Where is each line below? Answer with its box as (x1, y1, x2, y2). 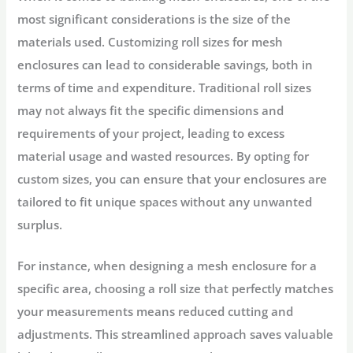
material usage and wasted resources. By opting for (17, 147, 310, 164)
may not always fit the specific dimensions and (17, 102, 284, 118)
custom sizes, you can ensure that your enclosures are (17, 170, 328, 187)
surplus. (17, 216, 63, 232)
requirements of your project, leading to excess (17, 124, 285, 141)
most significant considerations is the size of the (17, 10, 292, 27)
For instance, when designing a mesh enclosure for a (17, 257, 318, 273)
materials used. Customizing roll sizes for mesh (17, 33, 284, 50)
